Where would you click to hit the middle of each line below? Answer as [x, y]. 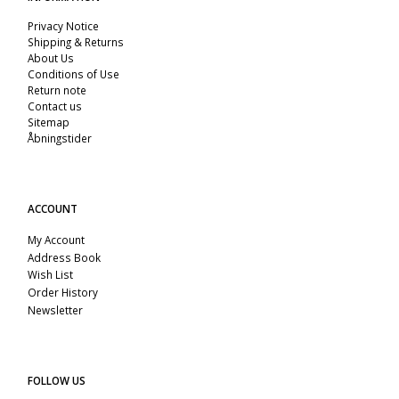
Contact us [55, 106]
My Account [56, 239]
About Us [51, 57]
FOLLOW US [57, 380]
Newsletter [55, 310]
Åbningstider [60, 138]
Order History [63, 293]
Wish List [50, 275]
